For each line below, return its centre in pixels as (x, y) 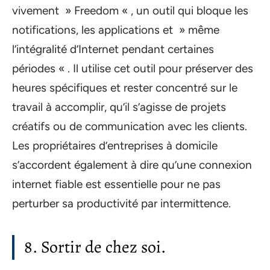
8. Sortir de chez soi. (95, 247)
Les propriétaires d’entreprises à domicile (115, 146)
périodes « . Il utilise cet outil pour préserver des (133, 69)
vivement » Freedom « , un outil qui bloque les (130, 11)
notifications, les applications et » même (116, 30)
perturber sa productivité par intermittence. (121, 204)
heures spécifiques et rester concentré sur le (125, 88)
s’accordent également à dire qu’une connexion (132, 165)
